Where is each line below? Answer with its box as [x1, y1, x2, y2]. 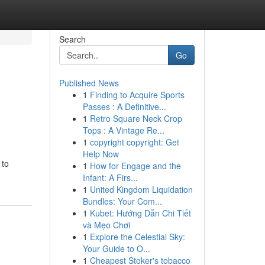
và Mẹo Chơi [82, 219, 130, 231]
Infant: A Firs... [82, 172, 138, 183]
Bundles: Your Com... [82, 195, 162, 207]
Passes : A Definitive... [82, 101, 166, 112]
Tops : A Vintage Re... [82, 124, 164, 136]
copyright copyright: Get [89, 136, 179, 148]
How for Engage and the [89, 160, 181, 172]
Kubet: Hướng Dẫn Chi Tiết [89, 207, 191, 219]
